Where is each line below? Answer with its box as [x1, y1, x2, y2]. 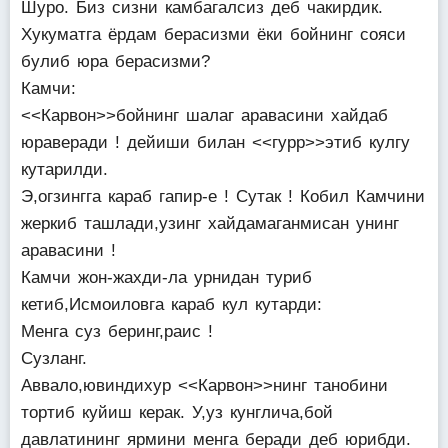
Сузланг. [21, 349, 87, 368]
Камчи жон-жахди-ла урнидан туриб [21, 268, 312, 287]
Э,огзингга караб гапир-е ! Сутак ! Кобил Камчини [21, 187, 425, 206]
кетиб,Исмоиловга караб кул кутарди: [21, 295, 322, 314]
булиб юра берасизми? [21, 52, 210, 71]
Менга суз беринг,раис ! [21, 322, 213, 341]
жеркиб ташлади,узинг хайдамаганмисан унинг [21, 214, 399, 233]
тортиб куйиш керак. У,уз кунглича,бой [21, 403, 333, 422]
